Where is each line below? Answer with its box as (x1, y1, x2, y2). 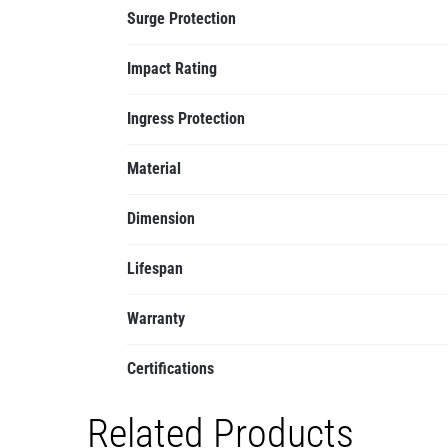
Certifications (126, 359, 214, 378)
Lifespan (126, 259, 183, 278)
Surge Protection (126, 9, 236, 28)
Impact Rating (126, 59, 217, 78)
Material (126, 159, 181, 178)
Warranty (126, 309, 185, 328)
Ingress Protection (126, 109, 245, 128)
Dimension (126, 209, 195, 228)
